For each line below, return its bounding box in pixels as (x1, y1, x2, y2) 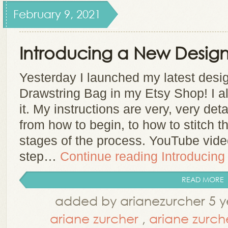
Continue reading (60, 149, 161, 163)
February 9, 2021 (13, 8, 101, 20)
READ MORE (182, 175, 224, 184)
